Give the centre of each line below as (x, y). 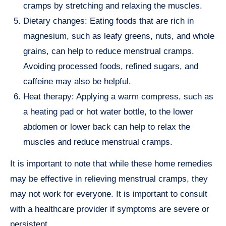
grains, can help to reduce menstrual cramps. (109, 51)
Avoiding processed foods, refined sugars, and (111, 67)
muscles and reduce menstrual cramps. (98, 142)
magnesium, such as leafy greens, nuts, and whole (119, 36)
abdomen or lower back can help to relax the (107, 127)
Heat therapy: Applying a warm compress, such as (118, 97)
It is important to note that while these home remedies (111, 164)
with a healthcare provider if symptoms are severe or (110, 209)
